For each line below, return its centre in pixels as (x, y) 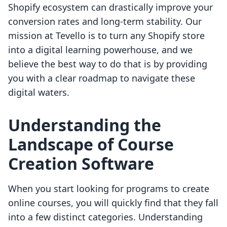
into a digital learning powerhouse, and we (100, 50)
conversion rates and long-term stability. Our (105, 22)
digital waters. (39, 92)
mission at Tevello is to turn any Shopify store (106, 36)
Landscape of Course (91, 144)
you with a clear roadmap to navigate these (102, 78)
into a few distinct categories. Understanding (105, 217)
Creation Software (81, 164)
